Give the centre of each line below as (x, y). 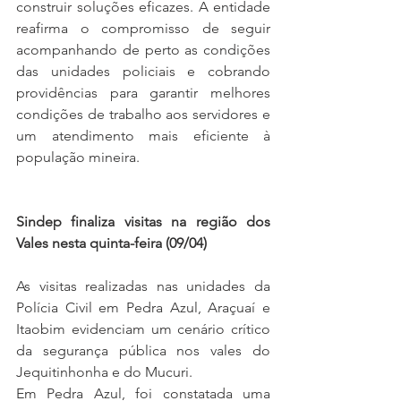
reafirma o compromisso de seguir (143, 28)
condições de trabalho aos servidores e (143, 114)
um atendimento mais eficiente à (143, 135)
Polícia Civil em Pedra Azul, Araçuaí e (143, 307)
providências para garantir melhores (143, 92)
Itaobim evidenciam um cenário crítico (143, 328)
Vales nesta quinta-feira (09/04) (111, 243)
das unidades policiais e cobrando (143, 71)
